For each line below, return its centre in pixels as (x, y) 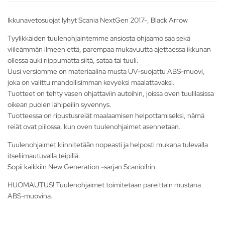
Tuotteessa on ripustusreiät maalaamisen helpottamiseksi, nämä (106, 116)
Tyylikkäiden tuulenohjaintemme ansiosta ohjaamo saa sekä (99, 38)
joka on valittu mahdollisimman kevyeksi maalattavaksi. (91, 83)
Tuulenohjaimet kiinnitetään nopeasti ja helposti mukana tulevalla (108, 145)
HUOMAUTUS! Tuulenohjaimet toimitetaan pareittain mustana (104, 185)
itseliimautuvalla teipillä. (44, 156)
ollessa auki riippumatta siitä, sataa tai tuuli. (73, 61)
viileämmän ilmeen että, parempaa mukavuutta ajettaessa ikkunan (109, 49)
